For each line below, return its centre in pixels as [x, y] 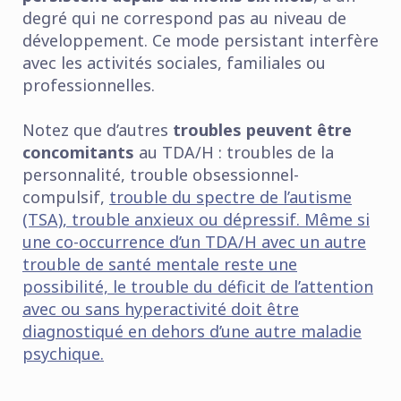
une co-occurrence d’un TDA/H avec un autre [194, 242]
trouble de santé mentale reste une [160, 264]
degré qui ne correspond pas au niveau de [184, 18]
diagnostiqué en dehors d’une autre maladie [192, 332]
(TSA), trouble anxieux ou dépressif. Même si [196, 220]
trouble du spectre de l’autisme [230, 197]
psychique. [63, 354]
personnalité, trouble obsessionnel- [161, 175]
